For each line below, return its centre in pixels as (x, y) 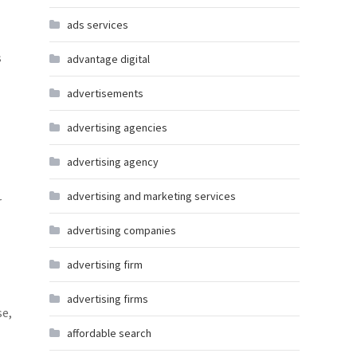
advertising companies (122, 230)
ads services (98, 25)
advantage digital (108, 59)
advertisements (105, 93)
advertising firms (108, 299)
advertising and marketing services (151, 196)
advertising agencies (117, 127)
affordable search (109, 333)
